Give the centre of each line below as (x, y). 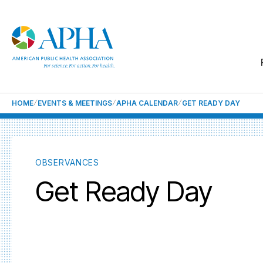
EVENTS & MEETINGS (75, 103)
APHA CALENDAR (147, 103)
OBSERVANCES (67, 162)
